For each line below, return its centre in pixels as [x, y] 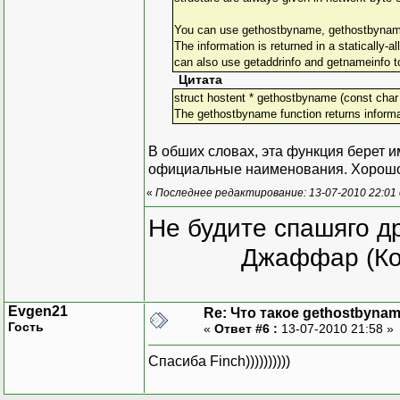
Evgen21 [38, 311]
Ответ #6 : [246, 328]
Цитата [200, 79]
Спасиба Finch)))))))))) [219, 361]
